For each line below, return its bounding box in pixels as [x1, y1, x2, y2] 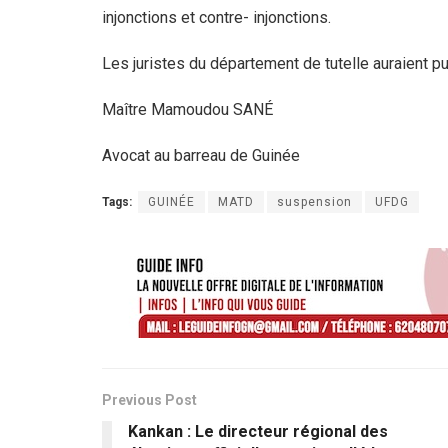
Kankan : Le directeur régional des [128, 421, 388, 441]
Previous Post [102, 391, 197, 408]
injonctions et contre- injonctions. [102, 7, 331, 27]
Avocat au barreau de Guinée [102, 145, 300, 165]
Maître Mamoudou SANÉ [102, 99, 273, 119]
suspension [277, 194, 352, 209]
